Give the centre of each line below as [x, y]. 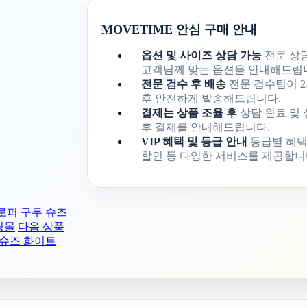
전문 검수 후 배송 [184, 84]
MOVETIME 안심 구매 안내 [180, 29]
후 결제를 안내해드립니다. [206, 127]
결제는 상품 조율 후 [189, 112]
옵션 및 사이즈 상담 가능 [202, 55]
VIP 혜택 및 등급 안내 [195, 141]
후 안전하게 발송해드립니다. [211, 98]
